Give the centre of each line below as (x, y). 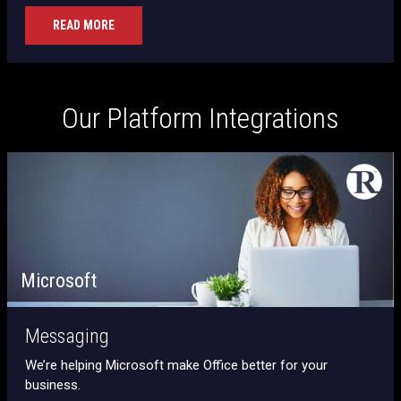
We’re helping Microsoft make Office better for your (176, 365)
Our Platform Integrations (200, 118)
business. (53, 384)
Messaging (67, 336)
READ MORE (84, 25)
